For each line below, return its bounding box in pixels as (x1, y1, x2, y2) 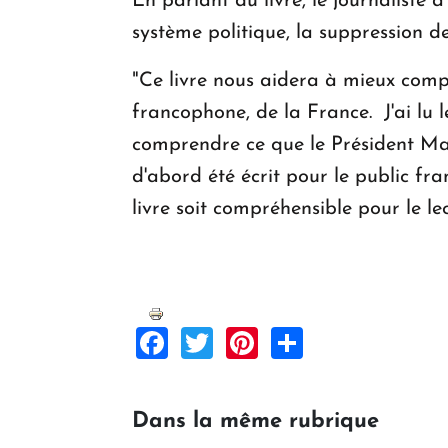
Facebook (168, 325, 305, 358)
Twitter (213, 325, 310, 358)
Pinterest (258, 325, 383, 358)
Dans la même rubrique (132, 410, 379, 434)
